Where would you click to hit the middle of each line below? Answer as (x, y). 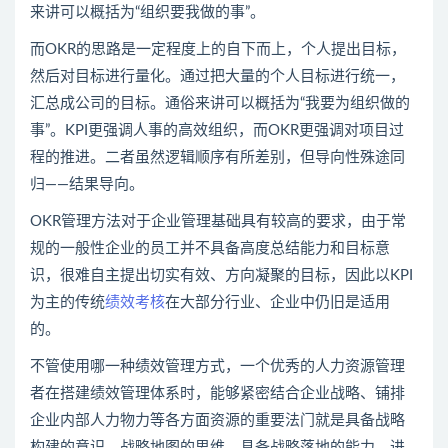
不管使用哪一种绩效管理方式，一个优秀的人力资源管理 (217, 366)
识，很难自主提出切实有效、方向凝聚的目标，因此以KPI (221, 275)
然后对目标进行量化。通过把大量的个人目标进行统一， (217, 76)
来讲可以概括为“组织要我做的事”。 (147, 12)
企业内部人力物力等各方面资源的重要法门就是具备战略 (217, 420)
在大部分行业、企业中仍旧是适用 (277, 302)
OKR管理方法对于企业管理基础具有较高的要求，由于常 (218, 221)
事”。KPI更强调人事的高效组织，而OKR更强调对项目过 (217, 130)
